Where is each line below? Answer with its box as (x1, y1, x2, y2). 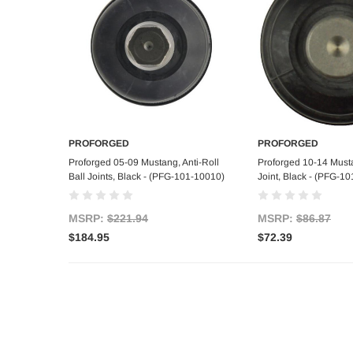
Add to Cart (124, 154, 179, 167)
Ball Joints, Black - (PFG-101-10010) (69, 171, 225, 183)
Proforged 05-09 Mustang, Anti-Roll (69, 157, 219, 169)
